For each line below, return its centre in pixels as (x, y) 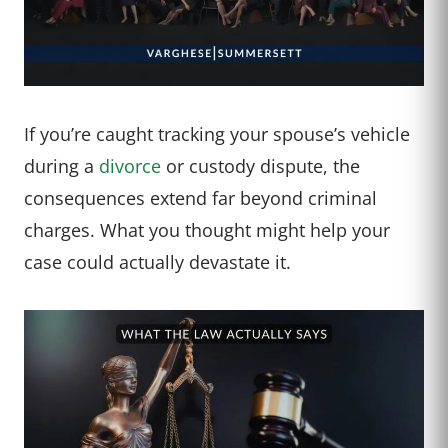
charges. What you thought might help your (207, 229)
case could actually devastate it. (157, 261)
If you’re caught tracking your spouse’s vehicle (217, 133)
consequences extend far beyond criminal (200, 197)
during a (61, 165)
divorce (130, 165)
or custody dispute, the (260, 165)
